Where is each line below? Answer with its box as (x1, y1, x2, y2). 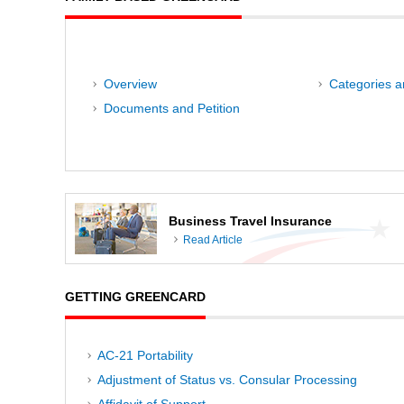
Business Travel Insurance (169, 213, 332, 228)
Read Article (183, 234, 243, 247)
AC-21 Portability (97, 348, 194, 363)
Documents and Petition (103, 101, 240, 116)
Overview (103, 76, 157, 91)
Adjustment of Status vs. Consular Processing (97, 372, 358, 388)
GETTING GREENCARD (65, 289, 206, 304)
